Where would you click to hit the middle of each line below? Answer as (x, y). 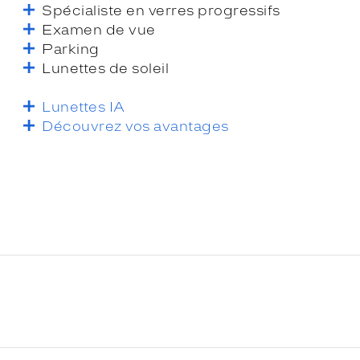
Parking (71, 49)
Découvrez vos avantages (135, 126)
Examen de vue (99, 29)
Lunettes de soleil (106, 68)
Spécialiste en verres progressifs (161, 10)
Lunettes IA (84, 106)
